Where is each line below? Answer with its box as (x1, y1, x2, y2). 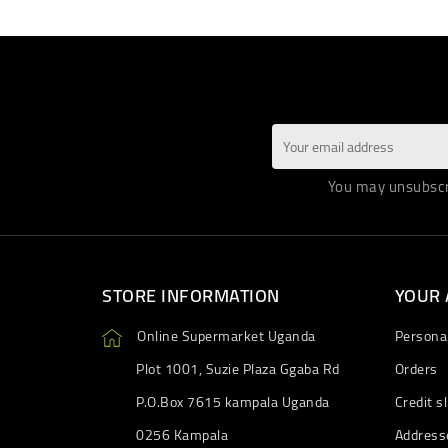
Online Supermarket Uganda (137, 323, 316, 350)
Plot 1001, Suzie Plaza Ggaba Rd (136, 356, 340, 383)
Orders (394, 356, 438, 383)
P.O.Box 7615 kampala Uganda (136, 389, 330, 416)
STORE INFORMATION (102, 279, 280, 313)
